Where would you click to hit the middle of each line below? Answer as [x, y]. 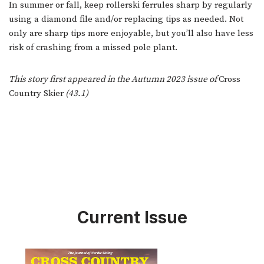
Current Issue [132, 218]
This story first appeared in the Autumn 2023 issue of [114, 80]
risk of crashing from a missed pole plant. [93, 48]
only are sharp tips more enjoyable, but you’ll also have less [131, 34]
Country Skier [36, 94]
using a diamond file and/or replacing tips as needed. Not [126, 19]
